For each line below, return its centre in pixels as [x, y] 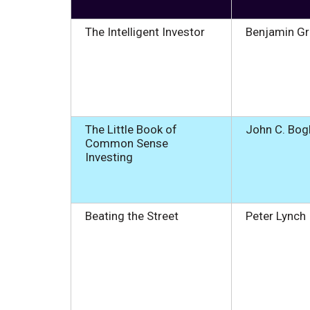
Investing [109, 157]
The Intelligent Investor [145, 31]
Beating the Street [132, 216]
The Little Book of [131, 129]
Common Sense [128, 143]
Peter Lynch [277, 216]
